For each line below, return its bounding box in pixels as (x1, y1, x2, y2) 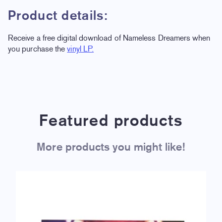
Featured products (39, 111, 183, 130)
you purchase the (8, 44, 67, 54)
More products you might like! (37, 140, 185, 153)
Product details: (8, 7, 108, 23)
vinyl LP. (67, 44, 94, 54)
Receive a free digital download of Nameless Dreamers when (8, 33, 211, 43)
